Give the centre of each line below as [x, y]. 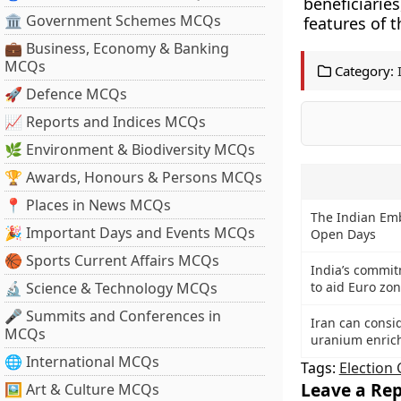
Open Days [343, 234]
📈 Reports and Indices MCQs [105, 122]
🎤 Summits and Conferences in [113, 316]
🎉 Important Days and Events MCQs [130, 233]
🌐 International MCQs [82, 362]
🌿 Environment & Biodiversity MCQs [130, 149]
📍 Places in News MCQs [88, 205]
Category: [362, 71]
